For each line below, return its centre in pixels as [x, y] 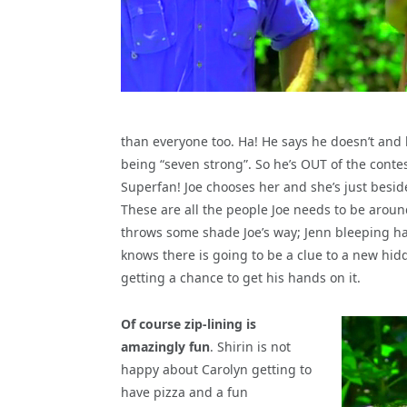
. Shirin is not [250, 346]
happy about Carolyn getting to [216, 369]
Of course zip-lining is [189, 323]
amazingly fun [165, 346]
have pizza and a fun [184, 392]
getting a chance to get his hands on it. [241, 277]
